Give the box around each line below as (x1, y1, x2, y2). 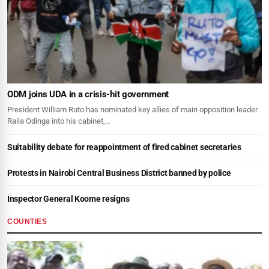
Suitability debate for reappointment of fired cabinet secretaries (7, 142, 241, 152)
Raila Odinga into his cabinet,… (7, 116, 110, 125)
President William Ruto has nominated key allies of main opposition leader (7, 104, 258, 114)
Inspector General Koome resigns (7, 193, 130, 204)
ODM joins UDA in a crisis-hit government (7, 88, 169, 100)
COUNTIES (7, 217, 47, 226)
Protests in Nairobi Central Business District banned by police (7, 168, 231, 178)
